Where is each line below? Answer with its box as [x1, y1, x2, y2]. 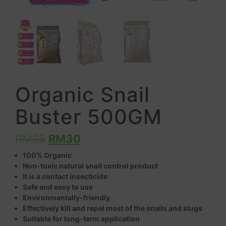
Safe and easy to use [23, 182, 93, 191]
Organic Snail [15, 82, 150, 107]
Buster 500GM [15, 104, 162, 129]
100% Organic [23, 150, 72, 159]
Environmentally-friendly [23, 193, 111, 202]
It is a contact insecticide [23, 172, 107, 181]
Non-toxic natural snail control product [23, 161, 158, 170]
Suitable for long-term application [23, 214, 140, 223]
